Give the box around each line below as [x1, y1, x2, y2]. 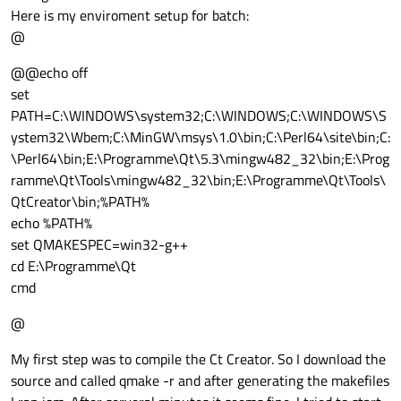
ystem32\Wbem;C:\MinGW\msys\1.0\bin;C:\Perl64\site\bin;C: [11, 126, 390, 149]
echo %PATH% [11, 212, 92, 235]
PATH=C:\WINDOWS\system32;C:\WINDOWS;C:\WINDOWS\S [11, 105, 387, 127]
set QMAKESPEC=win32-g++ [11, 234, 188, 256]
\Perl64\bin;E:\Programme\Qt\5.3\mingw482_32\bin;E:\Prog [11, 148, 389, 170]
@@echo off [11, 62, 88, 84]
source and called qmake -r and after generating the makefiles [11, 370, 389, 392]
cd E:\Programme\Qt [11, 255, 136, 277]
